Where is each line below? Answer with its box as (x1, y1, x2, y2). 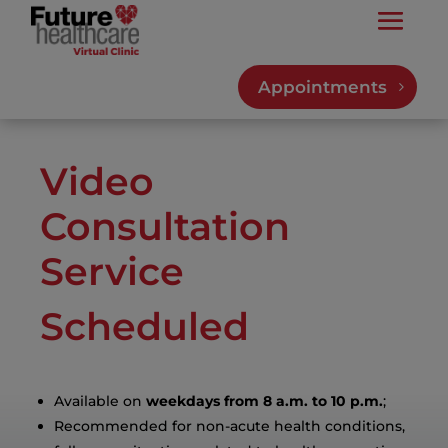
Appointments (257, 77, 387, 97)
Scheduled (40, 303, 250, 350)
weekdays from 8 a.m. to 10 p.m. (146, 392, 384, 410)
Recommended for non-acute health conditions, (54, 417, 406, 435)
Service (40, 248, 185, 295)
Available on (54, 392, 147, 410)
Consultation (40, 203, 291, 250)
